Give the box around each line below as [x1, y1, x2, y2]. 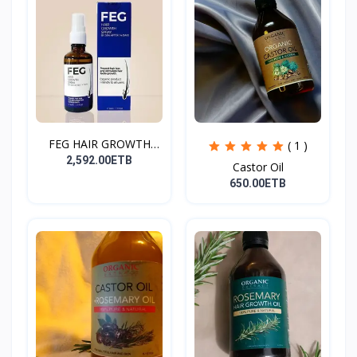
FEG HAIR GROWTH [48, 135, 151, 151]
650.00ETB [229, 176, 286, 190]
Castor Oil [232, 159, 284, 175]
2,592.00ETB [66, 153, 132, 167]
